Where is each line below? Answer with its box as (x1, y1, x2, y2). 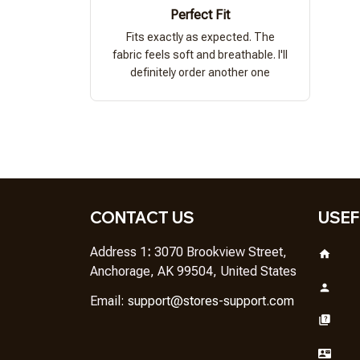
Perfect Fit (170, 6, 230, 22)
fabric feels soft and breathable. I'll (112, 47, 288, 61)
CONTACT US (90, 207, 194, 227)
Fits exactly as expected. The (125, 30, 275, 43)
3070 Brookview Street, (154, 244, 287, 260)
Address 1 (90, 244, 147, 260)
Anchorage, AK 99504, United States (90, 264, 297, 279)
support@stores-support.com (128, 292, 294, 309)
